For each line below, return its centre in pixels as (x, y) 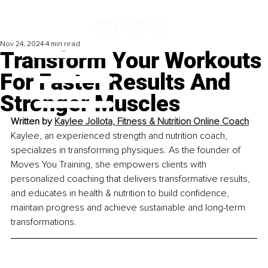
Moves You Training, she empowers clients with (110, 165)
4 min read (63, 44)
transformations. (44, 222)
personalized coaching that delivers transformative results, (132, 179)
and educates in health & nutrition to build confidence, (121, 194)
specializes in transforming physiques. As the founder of (127, 150)
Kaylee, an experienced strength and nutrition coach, (120, 136)
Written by (33, 122)
